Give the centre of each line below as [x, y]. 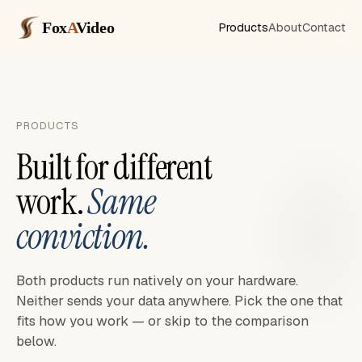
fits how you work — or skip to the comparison [162, 321]
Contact [324, 27]
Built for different [114, 167]
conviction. [83, 237]
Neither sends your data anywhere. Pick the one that [179, 301]
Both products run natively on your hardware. [157, 280]
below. [36, 341]
